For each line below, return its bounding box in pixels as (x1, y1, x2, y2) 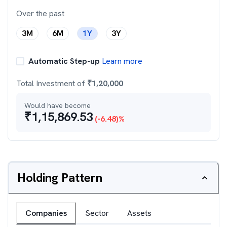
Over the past (16, 8, 64, 19)
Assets (127, 208, 152, 218)
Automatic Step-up (28, 56, 100, 66)
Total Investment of (16, 78, 87, 89)
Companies (25, 208, 67, 218)
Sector (85, 208, 109, 218)
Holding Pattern (17, 170, 102, 185)
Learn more (100, 56, 142, 66)
